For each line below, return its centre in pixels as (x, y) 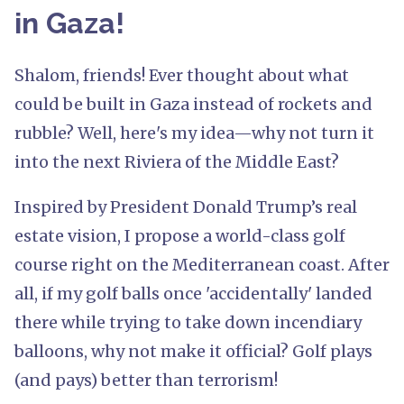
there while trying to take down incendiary (188, 322)
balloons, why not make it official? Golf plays (193, 351)
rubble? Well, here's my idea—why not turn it (194, 133)
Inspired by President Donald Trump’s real (186, 207)
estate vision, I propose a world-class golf (180, 236)
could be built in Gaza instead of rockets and (193, 104)
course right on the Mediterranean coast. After (202, 265)
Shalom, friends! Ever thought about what (182, 75)
